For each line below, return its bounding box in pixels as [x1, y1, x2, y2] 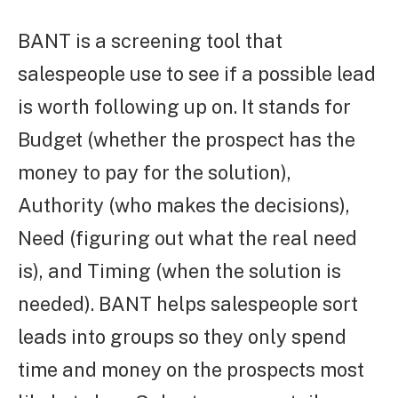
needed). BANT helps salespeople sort [18, 292, 358, 316]
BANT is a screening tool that [18, 29, 283, 53]
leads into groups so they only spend [18, 325, 346, 349]
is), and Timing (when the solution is [18, 259, 341, 283]
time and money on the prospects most [18, 358, 364, 382]
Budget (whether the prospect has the [18, 128, 355, 152]
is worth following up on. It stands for [18, 95, 351, 119]
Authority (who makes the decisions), [18, 194, 350, 218]
